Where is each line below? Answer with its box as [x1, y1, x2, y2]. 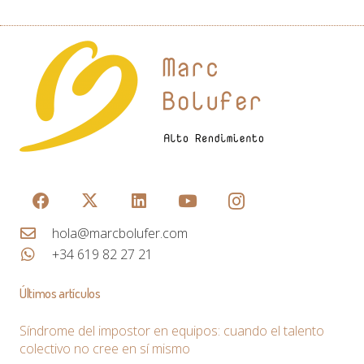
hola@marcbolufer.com [51, 223, 188, 242]
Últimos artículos [19, 284, 101, 301]
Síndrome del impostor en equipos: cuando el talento [19, 321, 324, 340]
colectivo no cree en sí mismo [19, 339, 190, 357]
